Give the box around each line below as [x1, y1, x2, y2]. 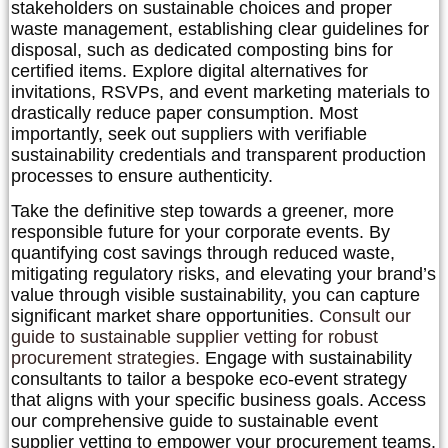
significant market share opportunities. [11, 306, 319, 327]
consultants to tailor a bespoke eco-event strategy [11, 369, 407, 390]
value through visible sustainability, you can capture [11, 285, 420, 306]
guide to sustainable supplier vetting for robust [11, 327, 378, 348]
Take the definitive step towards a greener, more [11, 201, 394, 222]
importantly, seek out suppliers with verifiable [11, 124, 367, 145]
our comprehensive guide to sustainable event [11, 411, 378, 432]
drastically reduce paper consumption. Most [11, 103, 358, 124]
